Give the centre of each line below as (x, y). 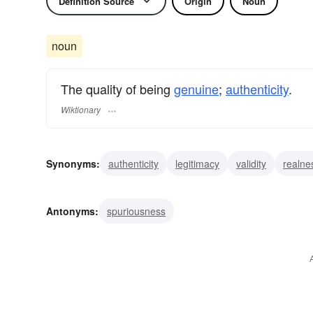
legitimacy (197, 164)
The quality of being (117, 89)
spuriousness (136, 211)
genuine (196, 89)
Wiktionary (81, 110)
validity (251, 164)
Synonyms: (73, 164)
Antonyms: (72, 211)
